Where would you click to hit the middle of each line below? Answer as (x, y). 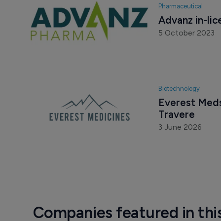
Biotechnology (179, 88)
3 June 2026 (180, 127)
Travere (176, 114)
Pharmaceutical (180, 6)
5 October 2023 (186, 33)
